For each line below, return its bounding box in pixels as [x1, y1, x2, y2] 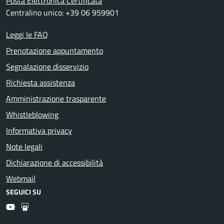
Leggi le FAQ [6, 28, 48, 40]
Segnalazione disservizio [6, 60, 88, 72]
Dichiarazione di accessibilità [6, 156, 103, 168]
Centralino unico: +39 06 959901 [6, 6, 119, 18]
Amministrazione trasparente [6, 92, 106, 104]
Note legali [6, 140, 42, 152]
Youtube [14, 200, 42, 212]
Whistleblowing [6, 108, 58, 120]
